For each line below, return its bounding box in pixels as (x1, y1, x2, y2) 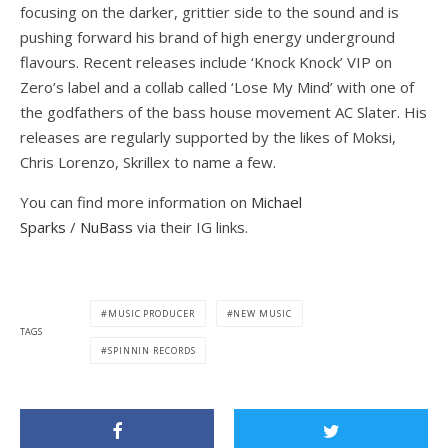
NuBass (80, 216, 133, 237)
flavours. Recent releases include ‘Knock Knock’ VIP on (20, 51, 392, 72)
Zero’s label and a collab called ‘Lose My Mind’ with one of (20, 76, 414, 97)
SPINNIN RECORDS (107, 343, 196, 357)
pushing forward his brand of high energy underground (20, 26, 395, 47)
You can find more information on (20, 191, 251, 212)
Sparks (20, 216, 66, 237)
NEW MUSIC (233, 306, 292, 320)
